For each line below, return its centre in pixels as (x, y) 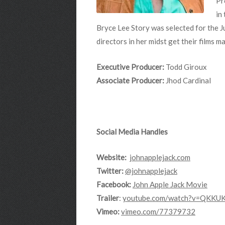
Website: (111, 157)
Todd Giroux (186, 67)
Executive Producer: (130, 67)
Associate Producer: (130, 80)
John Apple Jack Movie (170, 184)
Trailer (108, 198)
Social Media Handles (132, 132)
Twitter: (110, 171)
